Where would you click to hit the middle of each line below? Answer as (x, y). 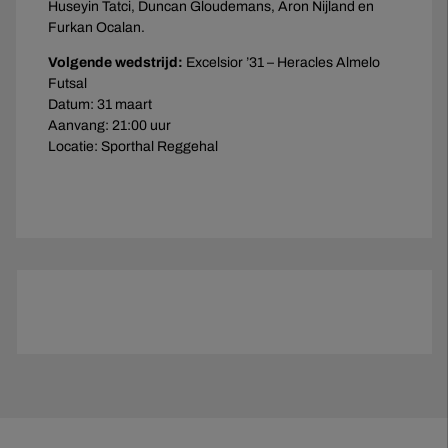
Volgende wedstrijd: (115, 62)
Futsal (67, 83)
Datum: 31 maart (100, 104)
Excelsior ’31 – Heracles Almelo (281, 62)
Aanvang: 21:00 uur (109, 125)
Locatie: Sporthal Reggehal (133, 146)
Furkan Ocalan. (96, 27)
